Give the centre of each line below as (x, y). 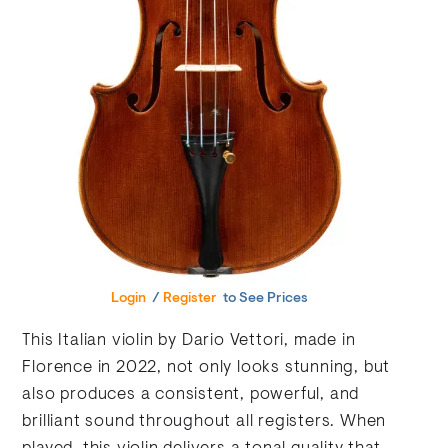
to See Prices (264, 299)
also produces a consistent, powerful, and (191, 395)
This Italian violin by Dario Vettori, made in (189, 341)
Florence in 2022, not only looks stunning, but (206, 368)
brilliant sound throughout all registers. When (204, 422)
